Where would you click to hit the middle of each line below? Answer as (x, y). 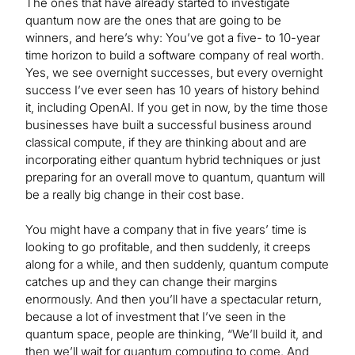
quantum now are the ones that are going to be (153, 21)
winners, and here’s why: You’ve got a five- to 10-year (173, 38)
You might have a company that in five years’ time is (166, 230)
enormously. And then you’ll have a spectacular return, (174, 300)
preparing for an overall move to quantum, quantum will (175, 177)
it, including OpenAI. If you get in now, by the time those (177, 108)
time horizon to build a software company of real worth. (175, 55)
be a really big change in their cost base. (135, 195)
